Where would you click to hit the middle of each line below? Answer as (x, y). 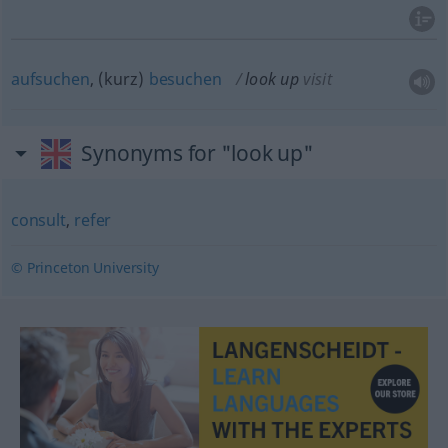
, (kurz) (119, 79)
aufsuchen (50, 79)
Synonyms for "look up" (197, 153)
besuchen (185, 79)
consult (38, 220)
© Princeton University (84, 267)
